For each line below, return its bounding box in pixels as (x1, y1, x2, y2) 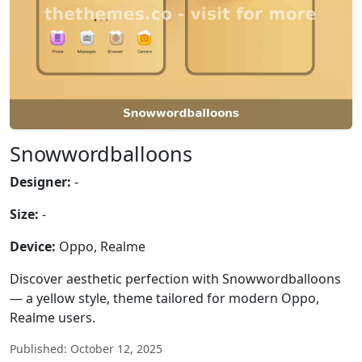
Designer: (10, 173, 71, 191)
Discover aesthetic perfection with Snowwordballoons (10, 270, 341, 288)
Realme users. (10, 309, 95, 326)
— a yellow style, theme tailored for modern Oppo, (10, 289, 319, 307)
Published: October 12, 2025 (10, 341, 162, 356)
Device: (10, 238, 56, 255)
